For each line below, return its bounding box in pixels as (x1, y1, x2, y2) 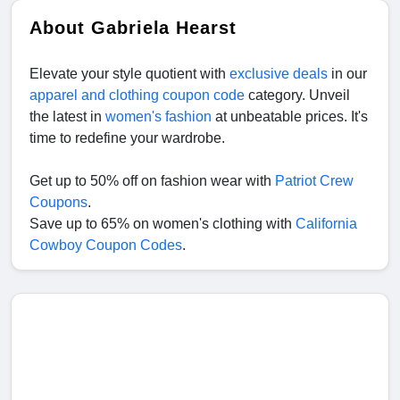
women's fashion (105, 109, 212, 125)
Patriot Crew (275, 173, 354, 189)
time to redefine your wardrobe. (29, 130, 225, 146)
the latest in (29, 109, 105, 125)
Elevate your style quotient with (29, 66, 229, 82)
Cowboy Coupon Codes (29, 237, 182, 254)
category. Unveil (245, 87, 350, 104)
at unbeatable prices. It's (212, 109, 368, 125)
